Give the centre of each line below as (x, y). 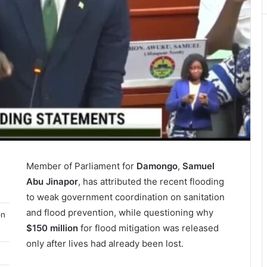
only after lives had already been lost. (105, 243)
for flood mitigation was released (149, 228)
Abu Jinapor (52, 181)
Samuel (199, 166)
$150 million (52, 228)
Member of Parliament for (82, 166)
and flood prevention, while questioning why (120, 212)
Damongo (157, 166)
